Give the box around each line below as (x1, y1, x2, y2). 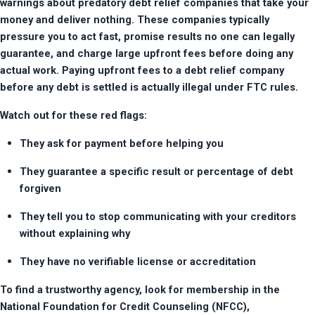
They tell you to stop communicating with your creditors (20, 210, 296, 224)
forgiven (20, 182, 61, 195)
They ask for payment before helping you (20, 137, 224, 150)
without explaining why (20, 227, 130, 240)
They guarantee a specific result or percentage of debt (20, 165, 293, 179)
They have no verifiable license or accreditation (20, 255, 256, 269)
